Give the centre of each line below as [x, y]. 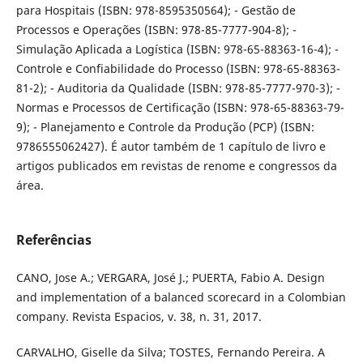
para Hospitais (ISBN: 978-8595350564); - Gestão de [156, 10]
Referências [53, 240]
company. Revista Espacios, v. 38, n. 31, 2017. [139, 317]
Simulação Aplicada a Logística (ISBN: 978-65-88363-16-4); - [177, 49]
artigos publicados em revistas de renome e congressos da [176, 165]
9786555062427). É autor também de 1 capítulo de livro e [171, 146]
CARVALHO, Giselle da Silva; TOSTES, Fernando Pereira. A [170, 352]
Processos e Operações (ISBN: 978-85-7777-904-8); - [156, 29]
